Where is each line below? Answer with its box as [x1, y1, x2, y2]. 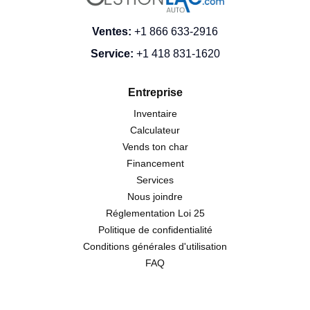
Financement [126, 158, 184, 169]
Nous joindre [127, 191, 183, 202]
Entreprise [127, 86, 183, 98]
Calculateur [130, 125, 180, 136]
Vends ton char [122, 141, 188, 152]
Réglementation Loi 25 [105, 208, 205, 219]
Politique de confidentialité [98, 224, 212, 235]
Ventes [92, 26, 128, 37]
